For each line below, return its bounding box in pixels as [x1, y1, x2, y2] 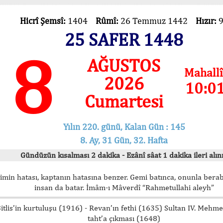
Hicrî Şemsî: [19, 15, 68, 26]
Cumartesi [84, 91, 163, 111]
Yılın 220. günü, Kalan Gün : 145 [63, 121, 185, 132]
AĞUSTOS [87, 55, 161, 76]
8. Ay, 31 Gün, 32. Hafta [80, 134, 168, 145]
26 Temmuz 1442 [120, 15, 196, 26]
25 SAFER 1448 [65, 29, 183, 50]
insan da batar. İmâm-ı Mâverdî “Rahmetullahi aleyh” [34, 182, 214, 192]
